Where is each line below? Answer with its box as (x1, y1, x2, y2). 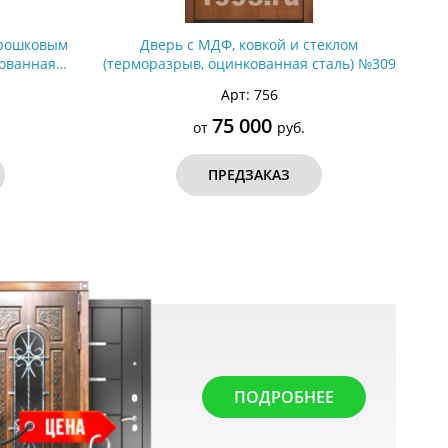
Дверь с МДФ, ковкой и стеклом (140, 35, 359, 54)
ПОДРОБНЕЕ (233, 386, 334, 408)
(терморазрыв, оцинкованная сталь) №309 (102, 54, 396, 73)
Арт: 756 (220, 85, 278, 104)
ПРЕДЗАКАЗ (208, 165, 291, 184)
